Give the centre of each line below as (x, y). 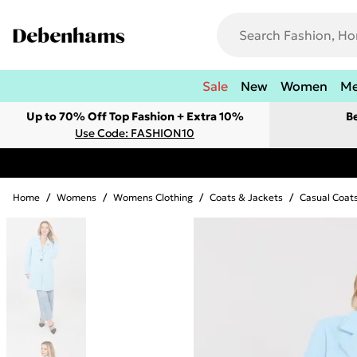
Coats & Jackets (246, 197)
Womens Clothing (153, 197)
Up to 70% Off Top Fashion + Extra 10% (135, 116)
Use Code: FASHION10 (135, 133)
